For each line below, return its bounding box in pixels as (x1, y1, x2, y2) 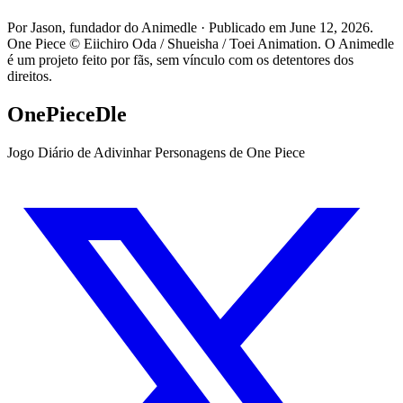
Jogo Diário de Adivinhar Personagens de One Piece (7, 144, 305, 160)
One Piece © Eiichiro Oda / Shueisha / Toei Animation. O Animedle (7, 36, 394, 52)
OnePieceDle (7, 103, 127, 127)
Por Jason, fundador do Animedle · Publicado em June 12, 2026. (7, 20, 373, 36)
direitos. (7, 68, 52, 85)
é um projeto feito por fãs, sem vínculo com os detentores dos (7, 52, 354, 68)
